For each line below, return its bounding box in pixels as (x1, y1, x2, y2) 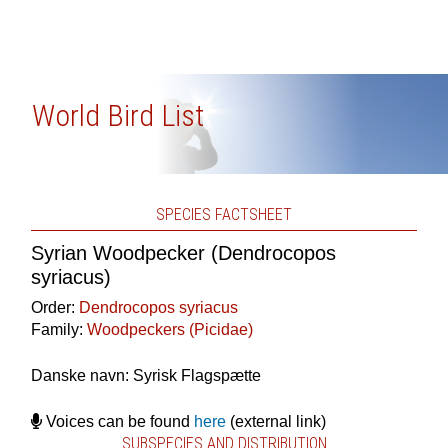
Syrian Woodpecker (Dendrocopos (30, 242, 336, 264)
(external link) (225, 413, 326, 430)
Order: (30, 299, 79, 316)
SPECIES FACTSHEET (156, 205, 292, 224)
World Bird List (31, 98, 204, 133)
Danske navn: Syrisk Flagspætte (30, 367, 261, 384)
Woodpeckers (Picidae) (86, 321, 253, 338)
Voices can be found (41, 413, 194, 430)
